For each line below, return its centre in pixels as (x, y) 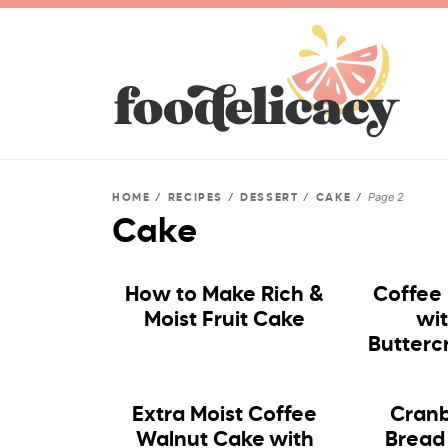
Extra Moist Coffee (225, 415)
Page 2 (386, 197)
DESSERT (269, 197)
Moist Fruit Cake (225, 320)
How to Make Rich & (225, 295)
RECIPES (195, 197)
